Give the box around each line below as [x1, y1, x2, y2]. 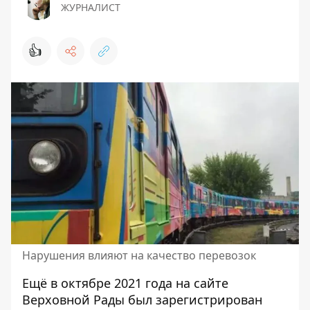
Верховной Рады [22, 291, 125, 308]
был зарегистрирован [128, 291, 262, 308]
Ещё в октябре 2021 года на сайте [22, 275, 228, 291]
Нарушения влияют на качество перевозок [22, 248, 256, 263]
